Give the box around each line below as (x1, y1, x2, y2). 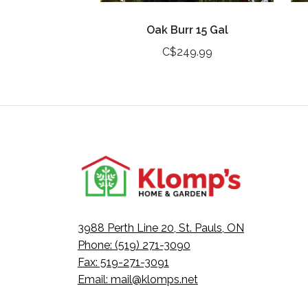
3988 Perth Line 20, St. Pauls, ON (77, 221, 244, 235)
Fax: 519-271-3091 (77, 256, 169, 269)
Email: (77, 273, 111, 287)
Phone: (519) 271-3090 (77, 239, 190, 252)
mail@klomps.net (110, 273, 198, 287)
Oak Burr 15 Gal (146, 23, 228, 37)
